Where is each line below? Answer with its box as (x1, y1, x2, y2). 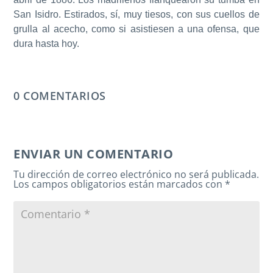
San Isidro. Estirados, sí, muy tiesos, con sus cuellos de (13, 9, 260, 19)
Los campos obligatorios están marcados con (13, 177, 225, 191)
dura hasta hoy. (13, 38, 80, 49)
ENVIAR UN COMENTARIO (13, 146, 174, 162)
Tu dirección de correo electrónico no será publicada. (13, 168, 260, 181)
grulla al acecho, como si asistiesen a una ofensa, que (13, 24, 260, 34)
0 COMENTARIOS (13, 88, 106, 103)
